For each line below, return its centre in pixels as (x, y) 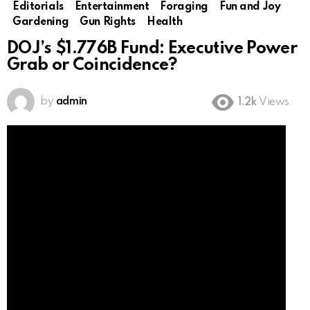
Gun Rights (108, 22)
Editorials (38, 7)
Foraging (184, 7)
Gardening (41, 22)
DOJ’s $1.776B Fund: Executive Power (152, 49)
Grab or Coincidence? (92, 66)
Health (165, 22)
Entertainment (112, 7)
